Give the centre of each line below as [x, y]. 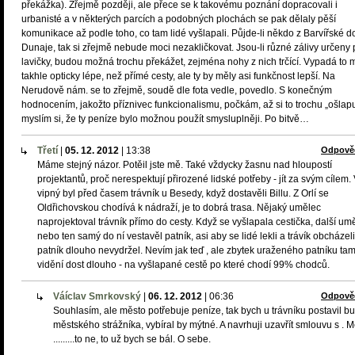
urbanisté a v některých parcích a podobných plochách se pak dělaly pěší [179, 19]
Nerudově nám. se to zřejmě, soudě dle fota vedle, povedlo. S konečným [177, 90]
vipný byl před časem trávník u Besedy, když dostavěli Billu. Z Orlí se [183, 193]
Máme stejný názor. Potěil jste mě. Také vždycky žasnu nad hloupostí [185, 165]
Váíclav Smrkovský [97, 296]
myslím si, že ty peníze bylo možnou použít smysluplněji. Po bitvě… [165, 119]
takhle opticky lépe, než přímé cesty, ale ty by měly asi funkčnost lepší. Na [178, 76]
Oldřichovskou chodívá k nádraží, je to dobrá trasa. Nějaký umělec [179, 208]
